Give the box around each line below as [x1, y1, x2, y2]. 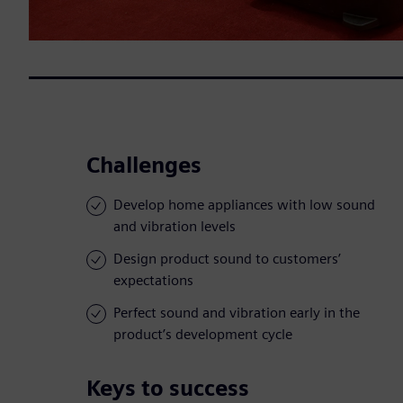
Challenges [86, 152, 201, 179]
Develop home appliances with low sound [113, 196, 375, 214]
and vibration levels [113, 218, 236, 236]
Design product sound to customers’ [113, 250, 341, 268]
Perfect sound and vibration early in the [113, 304, 360, 322]
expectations [113, 272, 193, 290]
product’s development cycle [113, 326, 292, 344]
